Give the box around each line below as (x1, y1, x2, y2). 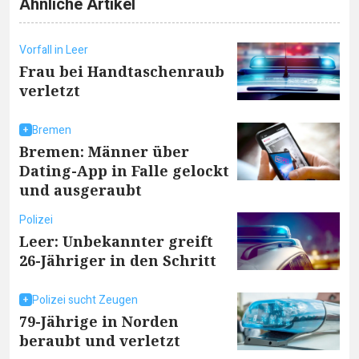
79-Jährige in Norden (19, 311, 179, 331)
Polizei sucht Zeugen (32, 291, 138, 309)
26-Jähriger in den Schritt (19, 250, 216, 270)
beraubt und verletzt (19, 330, 180, 350)
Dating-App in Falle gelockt (19, 160, 229, 180)
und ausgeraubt (19, 179, 142, 200)
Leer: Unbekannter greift (19, 231, 213, 251)
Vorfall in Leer (19, 42, 88, 59)
